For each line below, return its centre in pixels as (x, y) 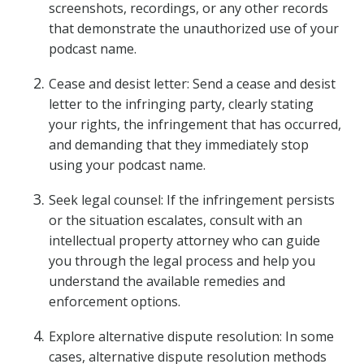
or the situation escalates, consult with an (175, 220)
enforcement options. (115, 301)
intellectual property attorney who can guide (184, 240)
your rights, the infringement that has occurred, (195, 124)
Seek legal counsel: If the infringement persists (192, 200)
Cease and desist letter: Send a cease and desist (192, 84)
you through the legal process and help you (182, 261)
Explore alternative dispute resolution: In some (191, 336)
